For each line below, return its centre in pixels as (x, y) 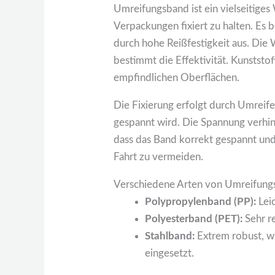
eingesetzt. (170, 254)
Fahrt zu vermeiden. (159, 157)
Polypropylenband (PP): (201, 202)
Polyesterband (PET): (194, 219)
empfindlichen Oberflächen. (177, 78)
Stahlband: (170, 236)
